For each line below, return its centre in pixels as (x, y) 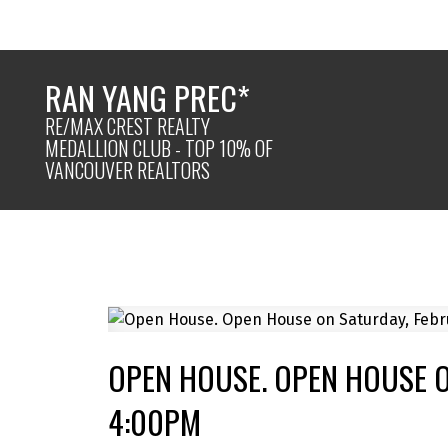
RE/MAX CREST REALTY (128, 125)
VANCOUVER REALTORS (128, 169)
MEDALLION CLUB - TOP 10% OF (159, 147)
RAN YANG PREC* (148, 97)
